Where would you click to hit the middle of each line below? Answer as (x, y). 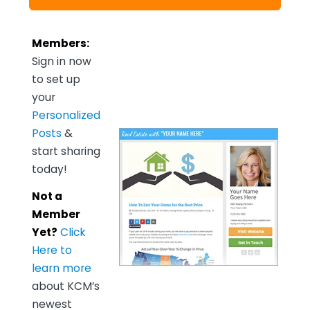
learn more (61, 268)
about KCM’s (65, 286)
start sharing (66, 151)
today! (49, 169)
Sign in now (61, 61)
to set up (56, 79)
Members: (60, 43)
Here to (52, 250)
